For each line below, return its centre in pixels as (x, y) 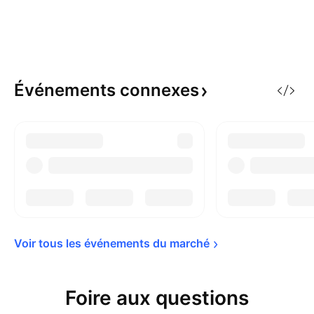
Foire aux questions (157, 298)
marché (190, 243)
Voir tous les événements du (92, 243)
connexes (159, 90)
